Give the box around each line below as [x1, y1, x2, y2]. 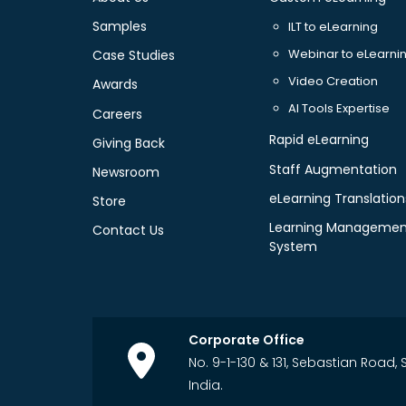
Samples [92, 16, 147, 35]
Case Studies [92, 46, 175, 65]
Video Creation [287, 72, 378, 91]
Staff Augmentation [268, 159, 397, 179]
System [268, 237, 317, 256]
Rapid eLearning [268, 130, 369, 150]
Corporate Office [188, 330, 304, 349]
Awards [92, 75, 138, 94]
